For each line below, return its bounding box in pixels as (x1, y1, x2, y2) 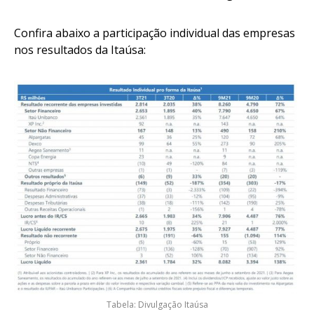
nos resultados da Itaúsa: (14, 42, 149, 58)
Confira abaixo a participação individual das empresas (14, 25, 295, 41)
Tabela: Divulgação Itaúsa (106, 299, 208, 311)
